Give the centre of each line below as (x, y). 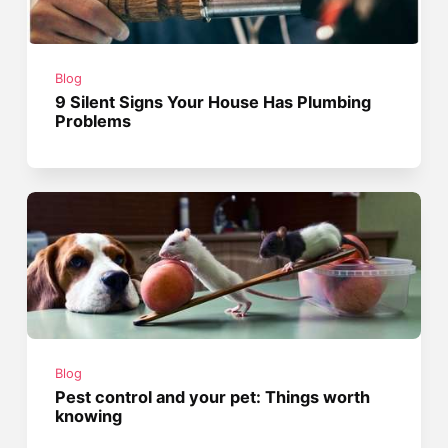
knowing (89, 415)
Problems (93, 121)
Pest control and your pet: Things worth (213, 396)
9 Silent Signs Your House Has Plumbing (213, 102)
